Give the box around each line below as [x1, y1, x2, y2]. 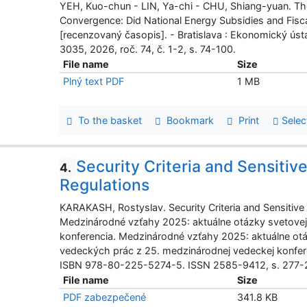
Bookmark [161, 114, 214, 126]
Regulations [60, 175, 150, 195]
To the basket [73, 114, 142, 126]
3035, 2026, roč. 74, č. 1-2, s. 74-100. [60, 42, 236, 55]
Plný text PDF [63, 75, 125, 87]
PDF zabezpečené [63, 291, 147, 304]
